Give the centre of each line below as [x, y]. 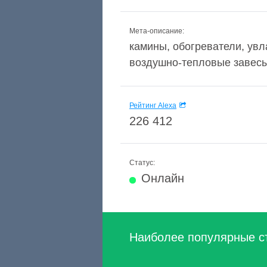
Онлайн [163, 178]
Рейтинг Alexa [153, 105]
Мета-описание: [157, 31]
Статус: [142, 163]
